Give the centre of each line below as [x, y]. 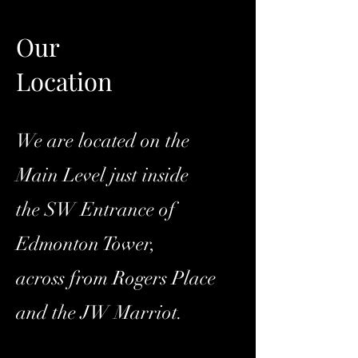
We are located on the [103, 140]
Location [64, 80]
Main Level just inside [102, 175]
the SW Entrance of [95, 209]
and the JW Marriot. [99, 312]
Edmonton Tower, [86, 243]
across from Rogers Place [116, 278]
